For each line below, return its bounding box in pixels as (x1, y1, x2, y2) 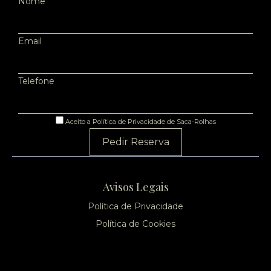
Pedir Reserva (102, 136, 169, 148)
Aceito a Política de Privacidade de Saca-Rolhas (65, 117, 216, 126)
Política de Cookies (96, 218, 175, 229)
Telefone (18, 76, 54, 87)
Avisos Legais (102, 180, 169, 194)
